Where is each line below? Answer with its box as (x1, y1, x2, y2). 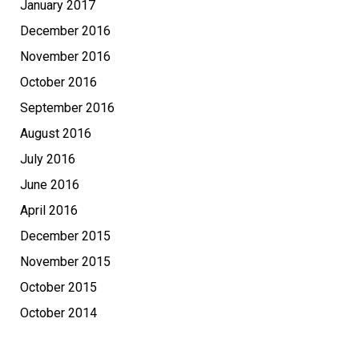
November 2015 (20, 254, 111, 270)
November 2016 (20, 49, 111, 65)
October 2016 (20, 75, 97, 91)
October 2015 (20, 280, 97, 296)
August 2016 (20, 126, 91, 142)
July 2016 (20, 151, 75, 167)
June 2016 (20, 177, 79, 193)
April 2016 (20, 203, 78, 219)
